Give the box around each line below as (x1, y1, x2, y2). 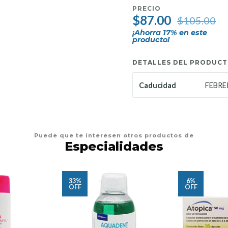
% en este (170, 28, 207, 38)
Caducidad (139, 81, 176, 90)
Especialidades (65, 139, 163, 154)
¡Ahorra (132, 28, 163, 38)
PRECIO (132, 5, 161, 12)
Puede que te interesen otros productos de (34, 132, 194, 139)
